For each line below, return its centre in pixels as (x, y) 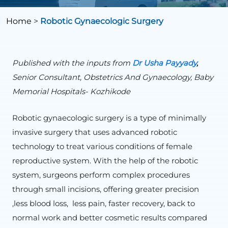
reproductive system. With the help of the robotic (105, 161)
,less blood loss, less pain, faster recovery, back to (104, 203)
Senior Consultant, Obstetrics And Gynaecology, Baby (113, 77)
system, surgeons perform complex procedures (101, 175)
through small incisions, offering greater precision (106, 189)
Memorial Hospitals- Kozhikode (71, 91)
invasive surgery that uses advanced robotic (95, 132)
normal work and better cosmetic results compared (110, 218)
